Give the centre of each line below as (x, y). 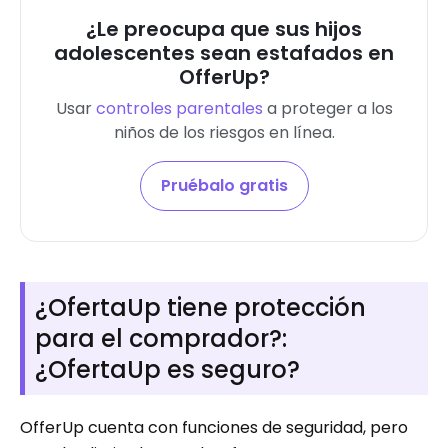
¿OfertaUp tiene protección (200, 307)
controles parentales (179, 108)
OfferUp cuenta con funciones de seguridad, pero (214, 427)
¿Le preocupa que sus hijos (224, 29)
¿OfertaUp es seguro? (167, 369)
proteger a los (334, 108)
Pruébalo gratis (224, 185)
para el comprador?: (161, 338)
